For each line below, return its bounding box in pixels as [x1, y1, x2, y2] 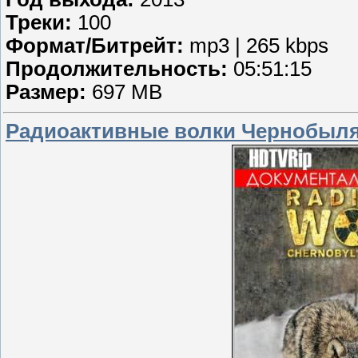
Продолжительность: [6, 57, 228, 80]
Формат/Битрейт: [6, 34, 184, 57]
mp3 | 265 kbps [184, 34, 328, 57]
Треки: [6, 10, 72, 34]
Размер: [6, 80, 86, 103]
